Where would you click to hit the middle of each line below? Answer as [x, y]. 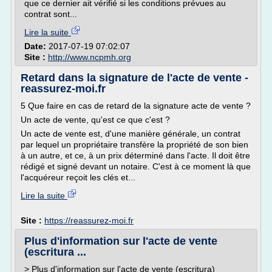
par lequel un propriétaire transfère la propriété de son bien [134, 144]
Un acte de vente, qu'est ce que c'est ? [95, 120]
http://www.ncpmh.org [90, 57]
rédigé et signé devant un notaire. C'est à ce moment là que [136, 166]
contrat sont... [51, 14]
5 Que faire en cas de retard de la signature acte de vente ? [136, 106]
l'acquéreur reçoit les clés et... [78, 177]
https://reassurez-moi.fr [89, 220]
